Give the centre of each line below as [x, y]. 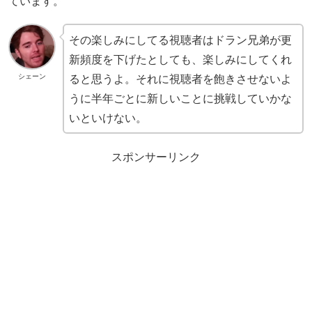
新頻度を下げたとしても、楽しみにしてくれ [180, 60]
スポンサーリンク [156, 157]
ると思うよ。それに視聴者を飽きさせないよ [180, 79]
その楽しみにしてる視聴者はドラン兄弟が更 [180, 40]
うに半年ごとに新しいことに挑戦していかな [180, 99]
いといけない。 [108, 118]
